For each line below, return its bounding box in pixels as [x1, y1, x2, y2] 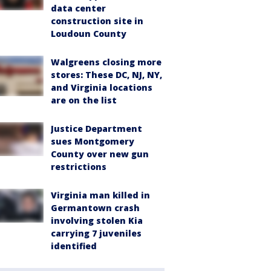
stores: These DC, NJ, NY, [51, 69, 162, 80]
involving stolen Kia [51, 215, 143, 226]
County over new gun [51, 148, 149, 160]
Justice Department [51, 123, 142, 134]
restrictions [51, 161, 106, 172]
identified [51, 240, 97, 252]
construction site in [51, 15, 143, 27]
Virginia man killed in [51, 189, 150, 201]
